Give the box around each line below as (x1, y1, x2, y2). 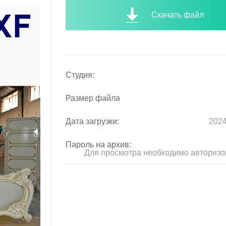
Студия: (66, 71, 94, 79)
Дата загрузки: (66, 117, 119, 126)
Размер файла (66, 94, 120, 102)
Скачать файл (151, 11, 204, 19)
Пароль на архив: (66, 140, 131, 149)
